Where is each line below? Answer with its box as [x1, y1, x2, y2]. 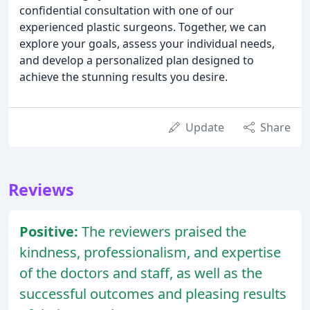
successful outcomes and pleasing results [19, 284, 286, 304]
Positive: [19, 222, 82, 241]
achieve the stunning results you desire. [19, 69, 228, 85]
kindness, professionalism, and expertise [19, 243, 281, 262]
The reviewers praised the [82, 222, 246, 241]
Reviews [8, 179, 74, 201]
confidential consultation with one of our [19, 3, 234, 19]
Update [185, 120, 224, 136]
